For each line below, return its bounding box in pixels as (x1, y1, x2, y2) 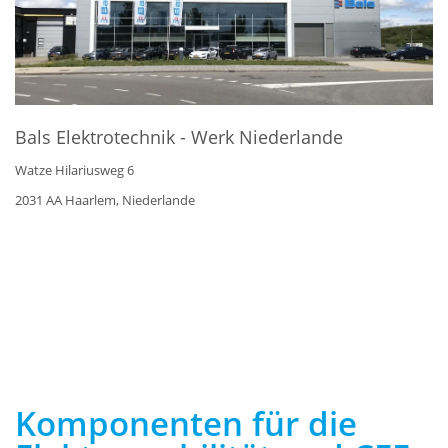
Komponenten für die (15, 400, 357, 446)
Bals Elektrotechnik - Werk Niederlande (15, 124, 343, 149)
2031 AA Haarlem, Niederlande (15, 190, 195, 209)
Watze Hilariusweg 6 (15, 160, 134, 179)
